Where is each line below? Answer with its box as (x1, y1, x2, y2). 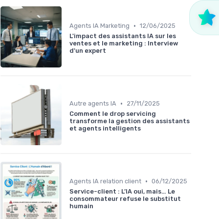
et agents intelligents (69, 125, 141, 132)
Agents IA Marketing (69, 22, 130, 30)
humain (69, 202, 93, 210)
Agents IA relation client (69, 177, 141, 185)
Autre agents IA (69, 100, 116, 108)
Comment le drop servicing (69, 110, 156, 118)
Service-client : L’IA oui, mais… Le (69, 188, 175, 196)
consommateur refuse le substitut (69, 195, 181, 203)
